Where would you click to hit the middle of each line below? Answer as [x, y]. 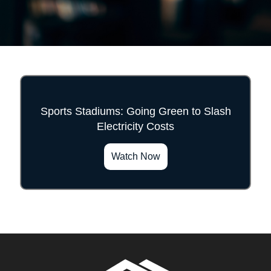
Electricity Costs [135, 126]
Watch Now [135, 156]
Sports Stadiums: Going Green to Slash [135, 111]
